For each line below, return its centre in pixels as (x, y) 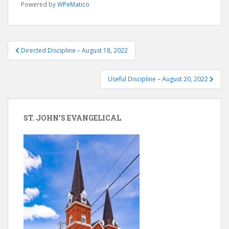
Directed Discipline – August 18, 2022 (74, 50)
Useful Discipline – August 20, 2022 (159, 79)
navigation (41, 60)
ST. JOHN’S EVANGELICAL (72, 118)
